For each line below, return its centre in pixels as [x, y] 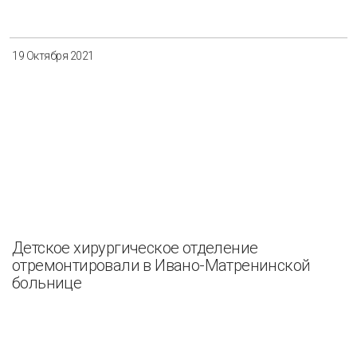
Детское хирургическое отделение [135, 248]
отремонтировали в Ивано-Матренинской [161, 266]
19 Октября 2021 [53, 56]
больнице [47, 283]
